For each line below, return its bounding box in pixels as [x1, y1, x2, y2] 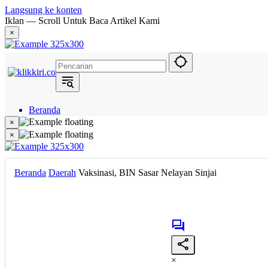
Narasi [29, 148, 53, 158]
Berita [29, 126, 51, 136]
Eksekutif [29, 180, 65, 190]
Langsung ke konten [5, 5, 82, 15]
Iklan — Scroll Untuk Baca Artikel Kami [5, 16, 160, 26]
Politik [29, 137, 53, 147]
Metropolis [29, 169, 69, 179]
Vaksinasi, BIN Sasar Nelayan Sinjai [78, 167, 219, 178]
